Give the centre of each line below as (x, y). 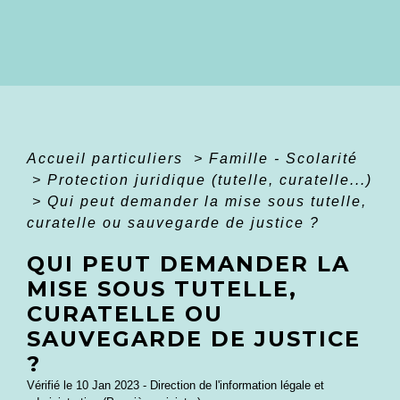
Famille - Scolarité (283, 159)
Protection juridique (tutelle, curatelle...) (210, 180)
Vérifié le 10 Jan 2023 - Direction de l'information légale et (175, 386)
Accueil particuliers (108, 159)
